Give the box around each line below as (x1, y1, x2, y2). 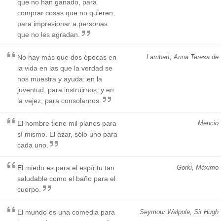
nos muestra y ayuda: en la (17, 74, 102, 83)
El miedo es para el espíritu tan (17, 163, 114, 172)
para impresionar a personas (17, 19, 108, 28)
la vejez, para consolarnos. (17, 96, 101, 105)
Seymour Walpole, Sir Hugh (140, 208, 219, 216)
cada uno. (17, 141, 48, 149)
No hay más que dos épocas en (17, 53, 116, 61)
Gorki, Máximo (177, 163, 219, 171)
